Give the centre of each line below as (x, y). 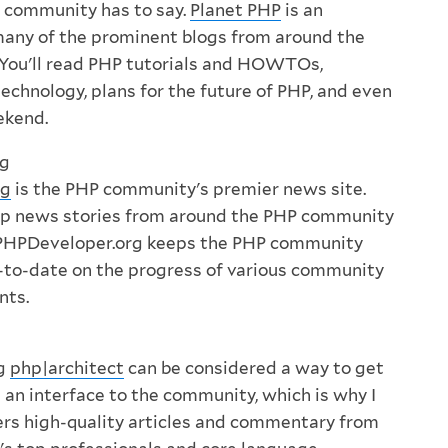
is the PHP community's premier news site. (188, 188)
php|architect (67, 367)
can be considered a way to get (254, 367)
